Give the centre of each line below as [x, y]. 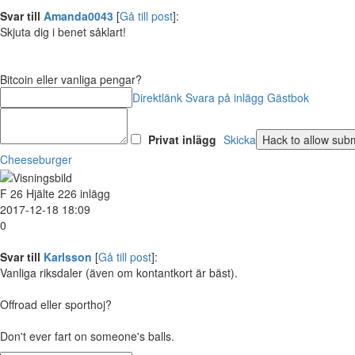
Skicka [240, 140]
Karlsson [68, 256]
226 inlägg [84, 193]
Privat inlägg [182, 140]
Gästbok [288, 98]
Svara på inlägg [225, 98]
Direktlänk [157, 98]
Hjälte [40, 193]
